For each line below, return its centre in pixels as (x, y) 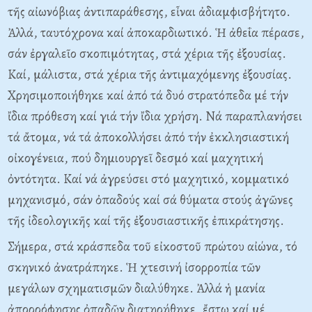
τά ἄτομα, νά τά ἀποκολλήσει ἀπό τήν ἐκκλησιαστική (148, 137)
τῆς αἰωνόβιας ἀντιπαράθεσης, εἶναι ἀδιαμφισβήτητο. (149, 12)
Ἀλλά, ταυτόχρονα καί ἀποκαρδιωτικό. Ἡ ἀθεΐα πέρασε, (156, 33)
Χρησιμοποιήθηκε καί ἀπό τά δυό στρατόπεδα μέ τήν (148, 95)
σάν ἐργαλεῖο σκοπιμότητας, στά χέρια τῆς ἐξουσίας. (147, 54)
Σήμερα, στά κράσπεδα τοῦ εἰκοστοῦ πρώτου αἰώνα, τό (153, 247)
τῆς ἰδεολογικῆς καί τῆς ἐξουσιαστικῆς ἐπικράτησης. (146, 221)
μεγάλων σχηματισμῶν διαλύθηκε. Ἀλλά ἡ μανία (136, 288)
